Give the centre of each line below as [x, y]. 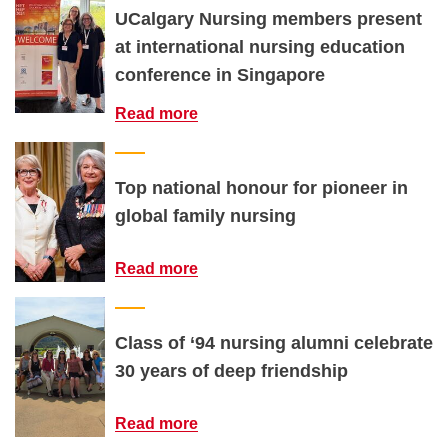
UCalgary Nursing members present [268, 19]
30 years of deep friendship [231, 371]
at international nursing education [260, 47]
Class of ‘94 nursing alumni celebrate [274, 343]
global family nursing [205, 216]
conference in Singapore [220, 75]
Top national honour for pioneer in [261, 188]
